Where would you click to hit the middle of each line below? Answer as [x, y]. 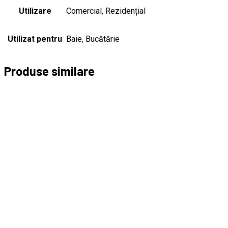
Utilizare [35, 11]
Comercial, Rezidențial [106, 11]
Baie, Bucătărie [93, 39]
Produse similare [49, 71]
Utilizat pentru [35, 39]
